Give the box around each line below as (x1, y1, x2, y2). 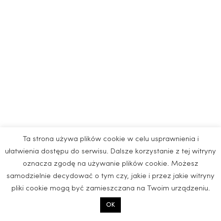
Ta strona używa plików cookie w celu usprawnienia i (22, 136, 199, 143)
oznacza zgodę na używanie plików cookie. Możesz (23, 160, 198, 168)
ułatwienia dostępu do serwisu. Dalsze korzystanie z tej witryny (5, 148, 216, 155)
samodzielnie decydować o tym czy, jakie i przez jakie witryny (6, 173, 215, 180)
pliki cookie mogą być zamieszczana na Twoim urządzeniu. (11, 185, 210, 192)
